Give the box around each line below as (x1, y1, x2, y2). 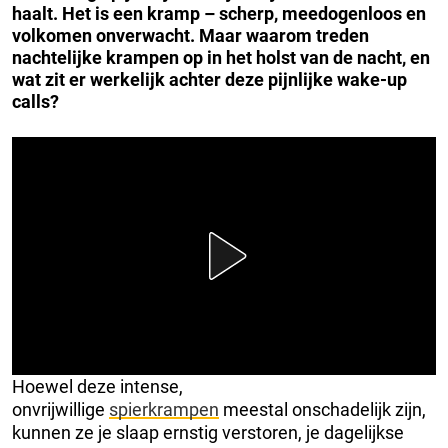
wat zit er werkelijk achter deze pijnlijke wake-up (12, 68, 407, 90)
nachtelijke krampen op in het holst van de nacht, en (12, 46, 430, 68)
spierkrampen (109, 398, 219, 420)
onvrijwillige (12, 398, 109, 420)
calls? (12, 90, 59, 112)
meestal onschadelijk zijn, (219, 398, 426, 420)
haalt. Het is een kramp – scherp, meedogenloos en (12, 2, 426, 24)
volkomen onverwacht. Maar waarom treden (12, 24, 369, 46)
